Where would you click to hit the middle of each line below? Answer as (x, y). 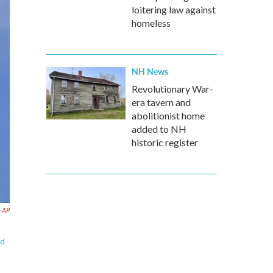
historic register (165, 142)
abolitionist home (168, 115)
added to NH (159, 129)
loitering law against (174, 9)
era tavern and (161, 102)
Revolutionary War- (172, 89)
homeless (151, 23)
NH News (150, 71)
